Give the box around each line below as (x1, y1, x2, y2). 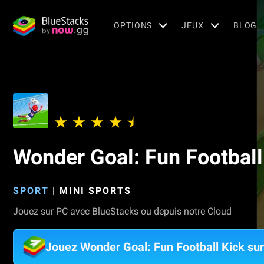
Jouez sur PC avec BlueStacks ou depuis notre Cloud (13, 206, 232, 217)
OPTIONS (114, 20, 153, 30)
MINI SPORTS (60, 185, 131, 196)
